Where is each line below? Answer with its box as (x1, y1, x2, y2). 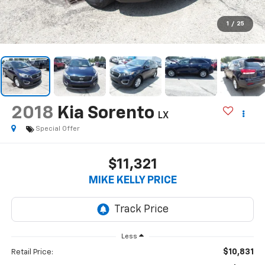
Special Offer (35, 125, 80, 132)
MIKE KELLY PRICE (88, 175, 177, 186)
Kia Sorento (57, 104, 154, 122)
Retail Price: (11, 248, 53, 257)
